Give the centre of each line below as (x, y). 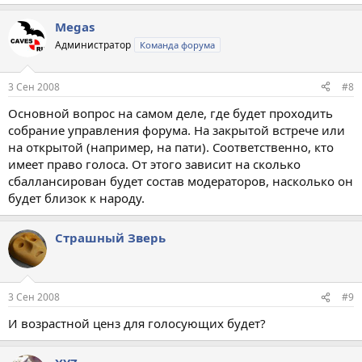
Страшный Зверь (110, 237)
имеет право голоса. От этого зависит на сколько (154, 164)
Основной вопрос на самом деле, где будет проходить (170, 113)
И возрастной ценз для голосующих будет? (137, 323)
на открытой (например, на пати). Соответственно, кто (171, 147)
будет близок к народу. (76, 198)
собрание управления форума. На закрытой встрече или (177, 130)
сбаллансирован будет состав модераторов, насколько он (181, 181)
